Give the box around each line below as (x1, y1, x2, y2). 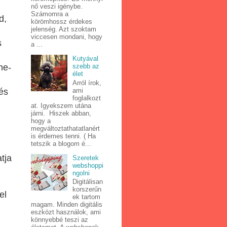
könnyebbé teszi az (31, 216, 88, 224)
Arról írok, (72, 79, 102, 87)
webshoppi (72, 161, 104, 169)
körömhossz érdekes (31, 18, 92, 26)
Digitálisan (72, 178, 103, 186)
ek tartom (72, 193, 101, 201)
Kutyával (72, 55, 99, 63)
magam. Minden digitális (31, 201, 102, 209)
